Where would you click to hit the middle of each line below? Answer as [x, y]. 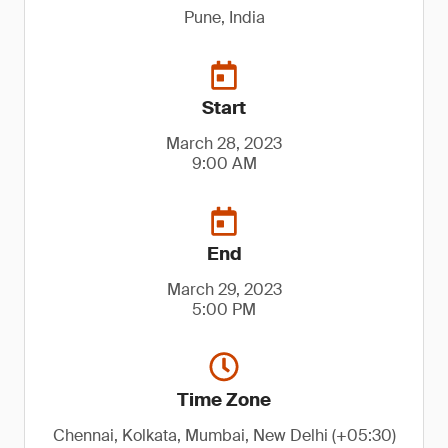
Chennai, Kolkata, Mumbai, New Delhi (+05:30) [224, 435]
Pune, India [224, 17]
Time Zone [224, 400]
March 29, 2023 [224, 289]
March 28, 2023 [224, 143]
